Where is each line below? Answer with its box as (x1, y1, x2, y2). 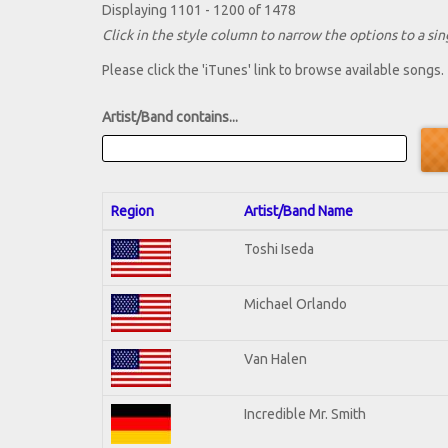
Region (111, 202, 154, 219)
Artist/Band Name (244, 202, 353, 219)
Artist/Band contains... (102, 109, 238, 126)
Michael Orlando (244, 295, 347, 312)
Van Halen (244, 350, 307, 367)
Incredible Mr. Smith (244, 405, 366, 422)
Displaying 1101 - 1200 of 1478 (102, 2, 296, 19)
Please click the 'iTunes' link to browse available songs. (102, 62, 444, 79)
